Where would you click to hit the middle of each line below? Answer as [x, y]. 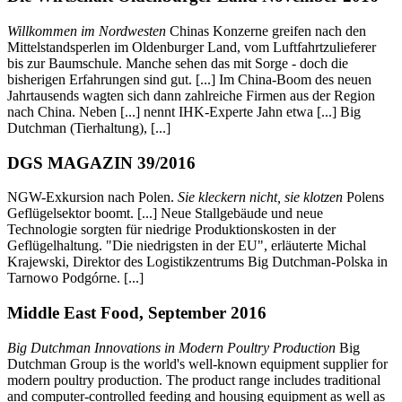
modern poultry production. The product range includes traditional [194, 380]
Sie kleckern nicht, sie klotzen [260, 197]
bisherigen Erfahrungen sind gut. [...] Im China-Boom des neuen [189, 79]
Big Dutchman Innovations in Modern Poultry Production [171, 347]
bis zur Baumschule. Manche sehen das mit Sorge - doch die [178, 63]
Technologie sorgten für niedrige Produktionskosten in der [171, 230]
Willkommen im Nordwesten [87, 31]
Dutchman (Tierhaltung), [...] [89, 127]
